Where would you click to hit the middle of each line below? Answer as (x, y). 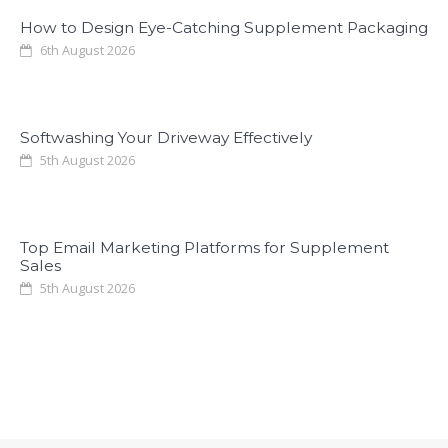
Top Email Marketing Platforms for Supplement (204, 247)
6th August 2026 (86, 50)
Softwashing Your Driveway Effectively (166, 137)
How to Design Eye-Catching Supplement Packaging (224, 27)
